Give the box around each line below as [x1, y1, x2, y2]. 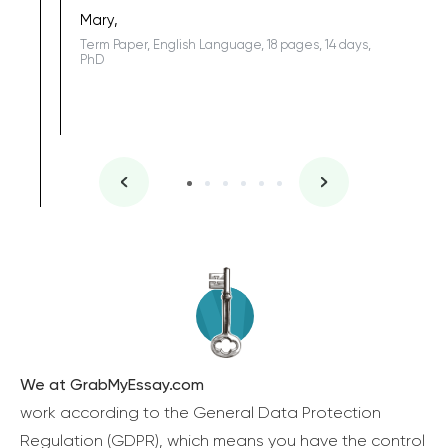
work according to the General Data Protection [20, 403, 381, 423]
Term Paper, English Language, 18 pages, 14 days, [80, 37, 371, 52]
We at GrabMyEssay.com [20, 375, 204, 395]
